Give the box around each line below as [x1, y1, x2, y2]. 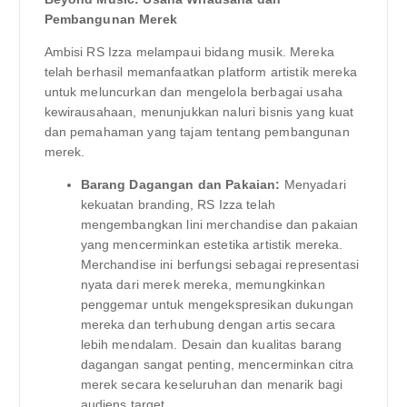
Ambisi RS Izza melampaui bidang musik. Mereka [44, 45, 334, 60]
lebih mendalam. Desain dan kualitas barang [80, 337, 342, 352]
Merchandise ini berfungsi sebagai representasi [80, 257, 359, 273]
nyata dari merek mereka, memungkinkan [80, 277, 325, 293]
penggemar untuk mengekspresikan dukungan [80, 297, 354, 313]
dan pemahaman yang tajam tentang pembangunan [44, 124, 350, 140]
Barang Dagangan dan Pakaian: [80, 177, 281, 193]
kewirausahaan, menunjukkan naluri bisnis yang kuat [44, 104, 354, 120]
